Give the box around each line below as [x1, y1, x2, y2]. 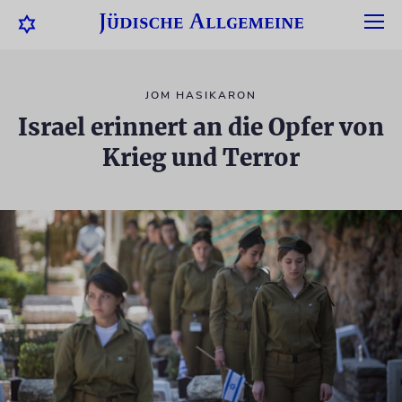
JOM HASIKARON [145, 88, 257, 102]
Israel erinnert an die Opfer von [18, 112, 384, 142]
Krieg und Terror [102, 143, 300, 172]
